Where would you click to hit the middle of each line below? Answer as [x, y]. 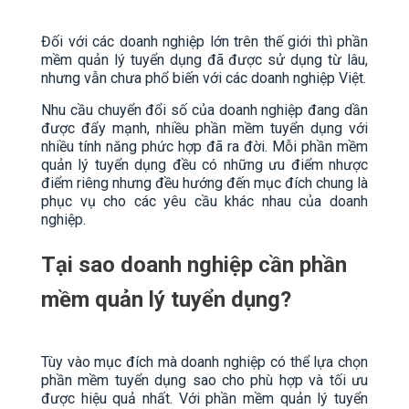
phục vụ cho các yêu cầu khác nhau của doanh [204, 201]
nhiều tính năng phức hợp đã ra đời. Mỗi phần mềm [204, 146]
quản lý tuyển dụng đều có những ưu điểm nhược [204, 164]
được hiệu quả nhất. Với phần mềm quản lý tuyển [204, 398]
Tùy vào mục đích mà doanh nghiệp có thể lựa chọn [204, 362]
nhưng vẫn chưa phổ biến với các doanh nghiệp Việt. [204, 78]
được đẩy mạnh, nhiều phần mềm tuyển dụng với [204, 128]
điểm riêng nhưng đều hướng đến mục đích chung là [204, 183]
